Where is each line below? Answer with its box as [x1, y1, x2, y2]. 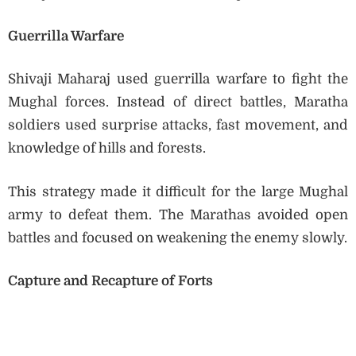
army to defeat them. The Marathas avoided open [8, 207, 348, 222]
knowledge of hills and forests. [8, 141, 206, 157]
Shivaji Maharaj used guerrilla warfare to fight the [8, 72, 348, 87]
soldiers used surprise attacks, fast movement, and [8, 118, 348, 133]
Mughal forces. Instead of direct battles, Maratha [8, 95, 348, 110]
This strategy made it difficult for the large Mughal [8, 184, 348, 199]
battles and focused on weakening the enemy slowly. [8, 230, 347, 246]
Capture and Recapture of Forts [8, 273, 213, 289]
